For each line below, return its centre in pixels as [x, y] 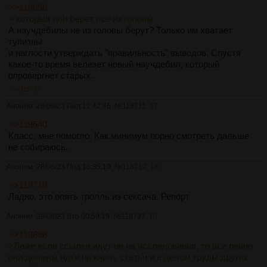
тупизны [25, 41]
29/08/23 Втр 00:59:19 [73, 216]
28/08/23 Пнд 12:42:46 [74, 106]
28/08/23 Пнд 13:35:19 [74, 167]
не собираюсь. [38, 147]
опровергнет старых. [51, 75]
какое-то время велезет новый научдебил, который [114, 64]
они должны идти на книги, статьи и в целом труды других [128, 257]
